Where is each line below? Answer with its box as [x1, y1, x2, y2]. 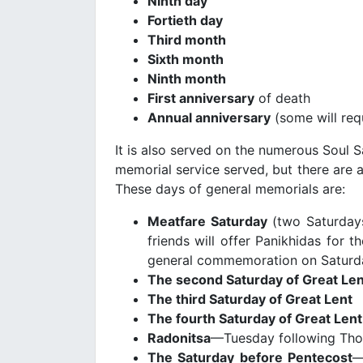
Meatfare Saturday [147, 212, 267, 229]
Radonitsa [147, 329, 211, 346]
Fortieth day [147, 11, 223, 28]
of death [254, 89, 310, 106]
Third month [147, 31, 226, 48]
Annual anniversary [147, 109, 271, 126]
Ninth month [147, 70, 226, 87]
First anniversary [147, 89, 254, 106]
